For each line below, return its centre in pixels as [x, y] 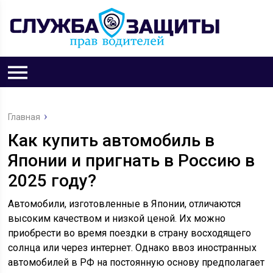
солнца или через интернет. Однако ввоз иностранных [133, 248]
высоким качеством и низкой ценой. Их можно [117, 218]
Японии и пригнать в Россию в [132, 161]
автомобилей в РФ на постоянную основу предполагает [136, 262]
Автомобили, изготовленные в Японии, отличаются [125, 204]
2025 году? [52, 181]
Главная [24, 117]
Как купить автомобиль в [112, 140]
